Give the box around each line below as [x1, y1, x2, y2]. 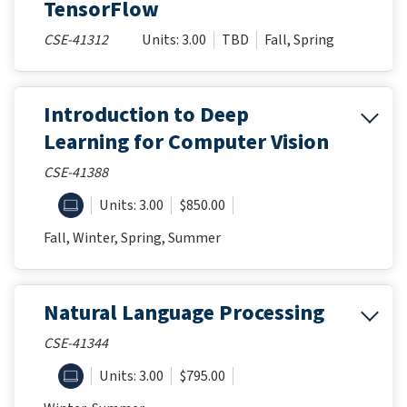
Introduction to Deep [44, 98, 249, 131]
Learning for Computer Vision [44, 125, 329, 158]
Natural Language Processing [44, 296, 324, 329]
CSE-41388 [44, 162, 108, 183]
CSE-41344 [44, 333, 108, 353]
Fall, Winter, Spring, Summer [44, 227, 221, 248]
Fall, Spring [264, 29, 334, 50]
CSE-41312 [44, 29, 108, 50]
